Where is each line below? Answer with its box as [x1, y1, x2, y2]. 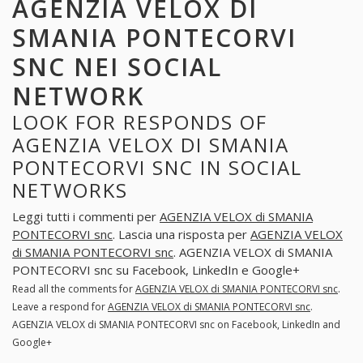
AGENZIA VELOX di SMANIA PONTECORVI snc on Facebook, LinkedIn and [12, 318, 340, 332]
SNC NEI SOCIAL [12, 49, 222, 83]
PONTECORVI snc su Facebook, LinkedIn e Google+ [12, 262, 300, 279]
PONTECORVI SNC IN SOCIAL [12, 153, 302, 181]
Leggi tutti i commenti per [12, 208, 160, 225]
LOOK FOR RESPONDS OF [12, 108, 267, 135]
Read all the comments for [12, 282, 135, 297]
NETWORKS [12, 176, 128, 203]
